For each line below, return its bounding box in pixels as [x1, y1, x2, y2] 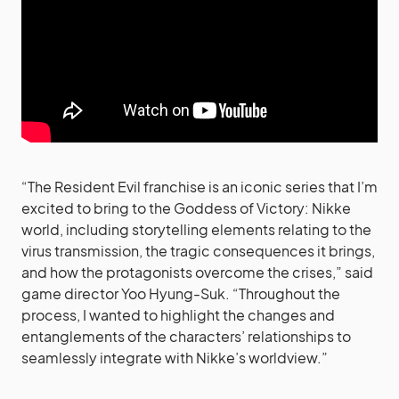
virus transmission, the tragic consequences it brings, [21, 240, 375, 260]
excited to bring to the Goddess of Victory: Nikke [21, 198, 351, 217]
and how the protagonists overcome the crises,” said [21, 262, 373, 281]
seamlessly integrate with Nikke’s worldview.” [21, 347, 328, 367]
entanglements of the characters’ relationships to [21, 326, 351, 346]
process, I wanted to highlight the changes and [21, 305, 335, 324]
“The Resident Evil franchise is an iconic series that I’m [21, 176, 378, 196]
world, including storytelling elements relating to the [21, 219, 371, 239]
